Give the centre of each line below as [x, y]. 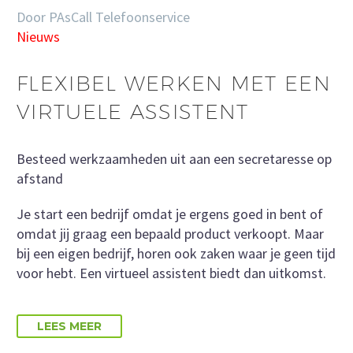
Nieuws [38, 36]
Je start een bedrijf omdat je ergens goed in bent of [170, 214]
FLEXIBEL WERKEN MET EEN [174, 84]
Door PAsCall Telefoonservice [103, 17]
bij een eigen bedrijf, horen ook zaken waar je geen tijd [176, 254]
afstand [40, 179]
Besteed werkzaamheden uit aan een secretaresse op [174, 159]
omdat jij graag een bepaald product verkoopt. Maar [170, 234]
